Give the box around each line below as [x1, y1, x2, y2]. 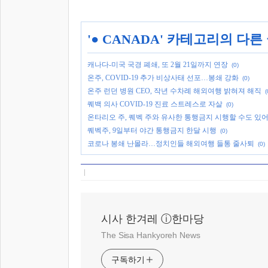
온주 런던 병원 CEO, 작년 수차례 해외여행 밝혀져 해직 [87, 87, 261, 95]
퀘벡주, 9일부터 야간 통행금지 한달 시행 [87, 126, 217, 135]
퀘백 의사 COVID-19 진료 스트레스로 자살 [87, 100, 223, 108]
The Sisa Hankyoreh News [101, 230, 200, 240]
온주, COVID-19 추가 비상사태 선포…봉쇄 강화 [87, 74, 239, 82]
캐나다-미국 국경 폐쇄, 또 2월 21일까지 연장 [87, 60, 228, 69]
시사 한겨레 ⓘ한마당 [101, 213, 204, 225]
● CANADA [91, 32, 160, 47]
